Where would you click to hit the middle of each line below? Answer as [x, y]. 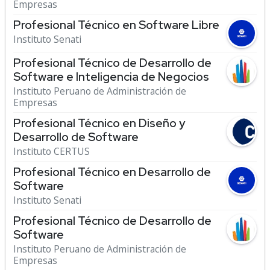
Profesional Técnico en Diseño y [99, 123]
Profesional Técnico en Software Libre [116, 25]
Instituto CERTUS [52, 151]
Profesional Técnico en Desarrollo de [112, 172]
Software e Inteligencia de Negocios [111, 77]
